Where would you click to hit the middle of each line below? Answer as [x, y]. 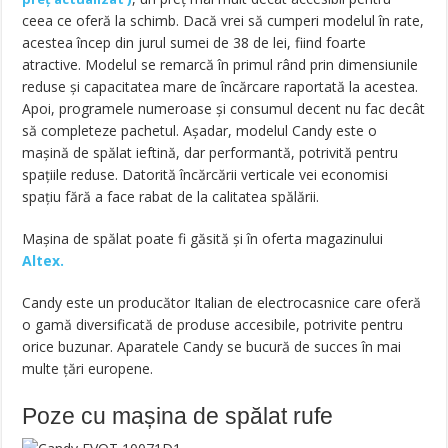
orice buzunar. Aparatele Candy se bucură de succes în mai [212, 346]
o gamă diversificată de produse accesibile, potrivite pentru [213, 324]
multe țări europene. [88, 368]
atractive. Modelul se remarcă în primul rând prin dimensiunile [220, 64]
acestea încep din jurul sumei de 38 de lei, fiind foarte [194, 42]
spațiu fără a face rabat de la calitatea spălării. [171, 196]
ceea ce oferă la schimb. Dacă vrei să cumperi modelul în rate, [223, 20]
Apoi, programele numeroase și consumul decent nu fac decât [224, 108]
